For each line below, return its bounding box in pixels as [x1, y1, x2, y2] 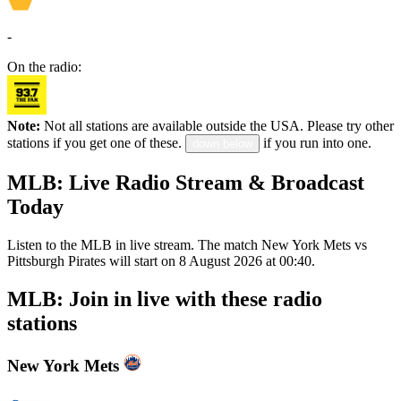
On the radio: [7, 59, 81, 75]
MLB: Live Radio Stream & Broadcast [7, 170, 364, 194]
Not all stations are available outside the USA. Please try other [40, 118, 394, 134]
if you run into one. [263, 135, 371, 151]
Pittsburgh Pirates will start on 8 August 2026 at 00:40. [7, 252, 315, 269]
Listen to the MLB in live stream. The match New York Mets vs [7, 236, 367, 252]
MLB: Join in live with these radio [7, 286, 322, 311]
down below [192, 137, 252, 151]
